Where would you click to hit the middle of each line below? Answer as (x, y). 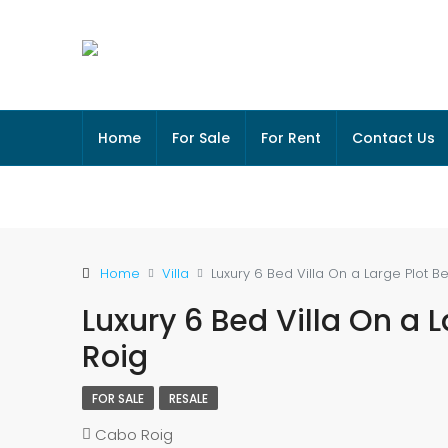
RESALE (188, 398)
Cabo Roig (134, 434)
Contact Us (393, 138)
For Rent (291, 138)
